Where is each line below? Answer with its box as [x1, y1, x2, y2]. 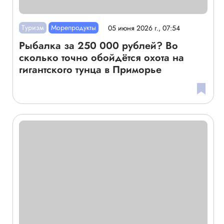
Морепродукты [50, 22, 96, 33]
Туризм [21, 22, 44, 33]
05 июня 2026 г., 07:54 [108, 22, 180, 33]
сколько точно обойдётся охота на [18, 50, 184, 65]
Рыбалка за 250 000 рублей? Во [18, 38, 178, 53]
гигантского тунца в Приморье [18, 62, 161, 77]
